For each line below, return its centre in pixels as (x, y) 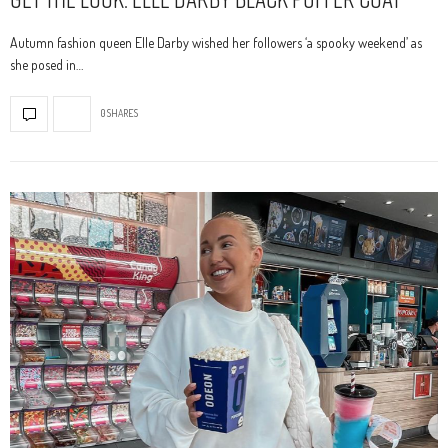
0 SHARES (119, 113)
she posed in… (46, 64)
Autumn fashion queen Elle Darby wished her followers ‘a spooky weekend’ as (216, 42)
